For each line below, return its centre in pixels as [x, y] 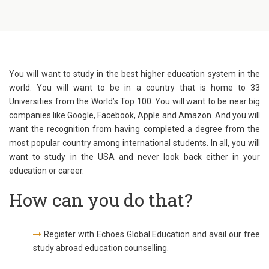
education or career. [47, 171]
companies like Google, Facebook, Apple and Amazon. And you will [134, 116]
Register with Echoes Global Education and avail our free [151, 234]
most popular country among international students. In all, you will [134, 143]
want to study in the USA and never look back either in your [134, 157]
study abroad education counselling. [101, 248]
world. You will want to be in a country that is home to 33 [134, 88]
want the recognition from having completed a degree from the [134, 129]
